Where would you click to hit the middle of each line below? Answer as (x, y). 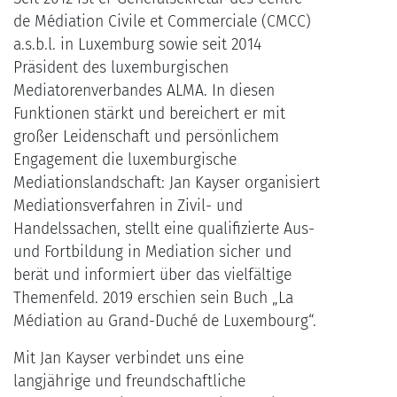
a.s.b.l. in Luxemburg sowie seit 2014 (137, 45)
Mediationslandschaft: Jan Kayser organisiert (167, 183)
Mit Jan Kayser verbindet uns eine (128, 359)
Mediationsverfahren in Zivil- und (128, 206)
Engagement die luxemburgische (125, 160)
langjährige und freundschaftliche (129, 382)
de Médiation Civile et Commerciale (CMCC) (162, 22)
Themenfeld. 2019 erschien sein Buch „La (153, 299)
